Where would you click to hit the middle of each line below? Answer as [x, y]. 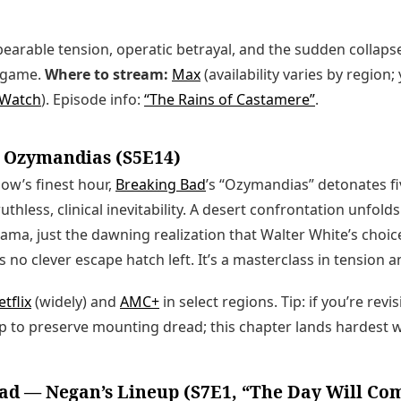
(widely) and [76, 301]
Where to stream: [107, 75]
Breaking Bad [161, 184]
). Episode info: [93, 100]
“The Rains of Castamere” [230, 100]
